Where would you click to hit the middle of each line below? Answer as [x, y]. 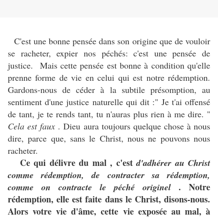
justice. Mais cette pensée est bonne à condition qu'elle [109, 65]
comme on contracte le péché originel [93, 187]
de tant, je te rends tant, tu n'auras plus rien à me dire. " [109, 114]
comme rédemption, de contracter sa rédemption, [109, 175]
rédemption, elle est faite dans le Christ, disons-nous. [109, 199]
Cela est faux [33, 126]
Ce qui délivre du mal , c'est [78, 163]
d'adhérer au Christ [173, 163]
